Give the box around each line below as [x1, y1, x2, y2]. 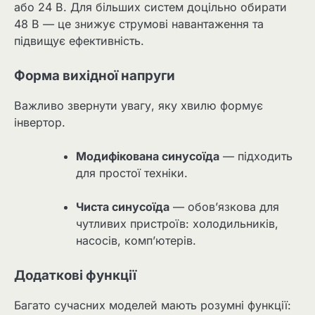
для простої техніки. [76, 165, 188, 180]
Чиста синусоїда [76, 199, 169, 214]
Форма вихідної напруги [14, 67, 175, 84]
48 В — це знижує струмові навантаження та [14, 16, 264, 31]
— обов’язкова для [169, 199, 279, 214]
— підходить [219, 148, 292, 163]
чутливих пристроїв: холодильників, [76, 216, 278, 231]
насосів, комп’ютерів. [76, 233, 196, 247]
